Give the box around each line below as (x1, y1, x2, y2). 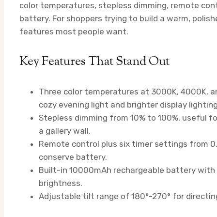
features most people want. (19, 27, 128, 37)
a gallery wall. (39, 125, 91, 136)
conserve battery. (39, 152, 107, 162)
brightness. (39, 178, 82, 188)
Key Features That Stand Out (19, 53, 170, 71)
